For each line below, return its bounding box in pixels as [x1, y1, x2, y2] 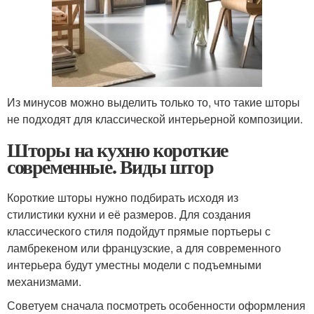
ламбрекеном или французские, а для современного [7, 239, 281, 256]
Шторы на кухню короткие [7, 135, 228, 164]
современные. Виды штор [7, 151, 214, 181]
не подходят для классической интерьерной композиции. [7, 110, 303, 127]
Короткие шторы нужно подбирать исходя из [7, 189, 238, 205]
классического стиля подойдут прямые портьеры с [7, 222, 271, 239]
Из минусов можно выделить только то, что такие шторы [7, 93, 300, 110]
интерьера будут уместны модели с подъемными [7, 256, 261, 273]
